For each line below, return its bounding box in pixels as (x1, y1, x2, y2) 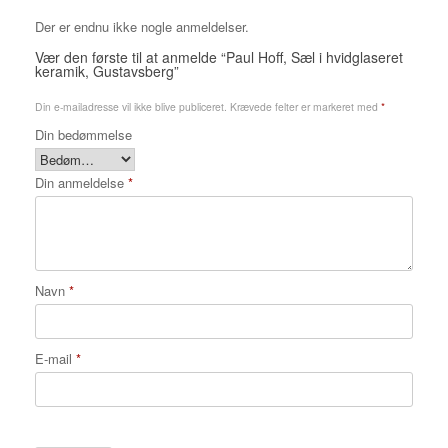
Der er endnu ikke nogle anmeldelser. (35, 17, 249, 37)
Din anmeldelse (35, 173, 128, 193)
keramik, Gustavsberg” (35, 61, 179, 82)
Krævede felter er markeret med (230, 99, 381, 115)
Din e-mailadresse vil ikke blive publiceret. (35, 99, 227, 115)
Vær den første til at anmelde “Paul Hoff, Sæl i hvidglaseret (35, 47, 403, 68)
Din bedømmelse (35, 125, 132, 145)
